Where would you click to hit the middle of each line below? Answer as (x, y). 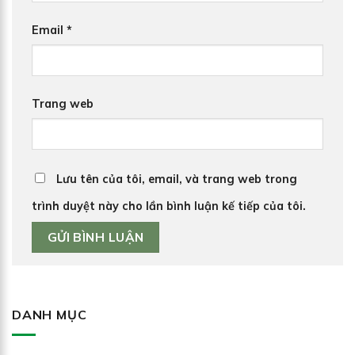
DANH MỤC (50, 315)
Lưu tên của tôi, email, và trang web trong (177, 179)
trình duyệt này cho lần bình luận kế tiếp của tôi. (169, 206)
